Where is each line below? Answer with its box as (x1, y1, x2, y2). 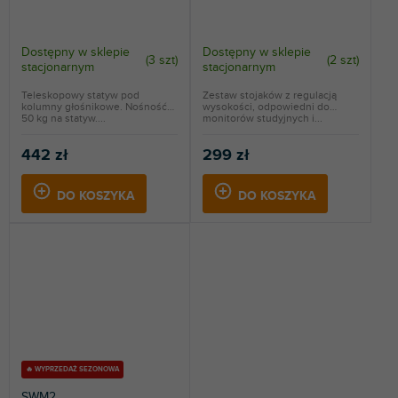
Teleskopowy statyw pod (21, 89, 139, 102)
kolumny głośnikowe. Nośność (21, 100, 167, 114)
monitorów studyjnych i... (203, 112, 322, 125)
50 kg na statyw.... (21, 112, 106, 125)
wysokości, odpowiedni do (203, 100, 330, 114)
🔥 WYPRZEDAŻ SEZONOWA (26, 365, 119, 374)
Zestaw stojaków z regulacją (203, 89, 337, 102)
